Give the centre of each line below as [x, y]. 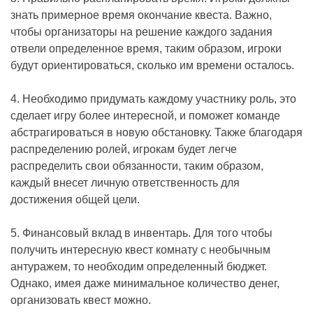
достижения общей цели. [75, 200]
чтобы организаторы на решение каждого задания [141, 32]
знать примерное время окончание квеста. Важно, [141, 15]
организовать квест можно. [81, 300]
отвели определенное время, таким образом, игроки [146, 49]
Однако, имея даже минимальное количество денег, [145, 284]
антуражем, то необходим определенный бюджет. [139, 267]
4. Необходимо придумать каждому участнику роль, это [153, 99]
